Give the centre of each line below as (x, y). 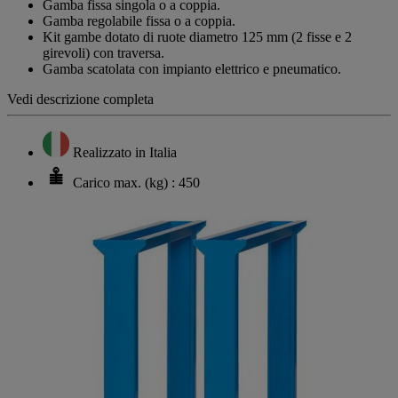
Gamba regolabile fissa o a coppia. (139, 20)
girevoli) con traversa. (103, 52)
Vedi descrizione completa (80, 99)
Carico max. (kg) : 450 (136, 182)
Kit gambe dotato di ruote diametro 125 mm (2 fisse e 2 (197, 36)
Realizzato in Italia (125, 152)
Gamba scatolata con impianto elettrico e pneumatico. (192, 68)
